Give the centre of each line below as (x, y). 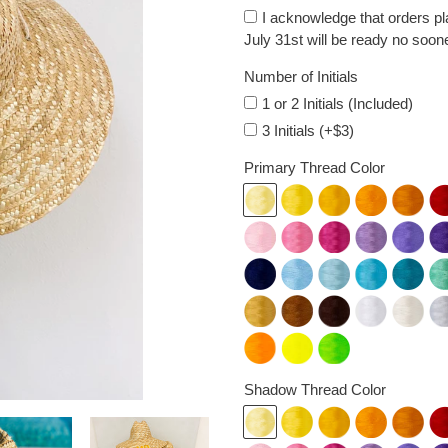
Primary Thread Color (314, 167)
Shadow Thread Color (315, 389)
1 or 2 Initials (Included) (337, 103)
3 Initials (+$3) (308, 130)
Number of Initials (301, 76)
